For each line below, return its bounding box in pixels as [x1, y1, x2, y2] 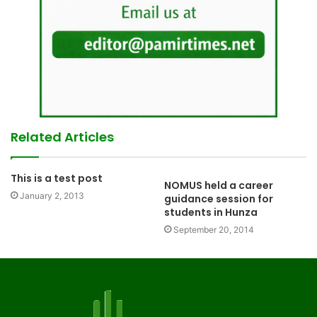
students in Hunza [164, 204, 258, 219]
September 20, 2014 [173, 224, 254, 235]
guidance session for [164, 191, 273, 206]
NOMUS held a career [164, 178, 273, 192]
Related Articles [11, 127, 114, 146]
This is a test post [11, 171, 103, 185]
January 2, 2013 [20, 190, 84, 201]
